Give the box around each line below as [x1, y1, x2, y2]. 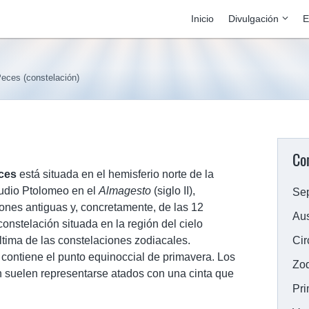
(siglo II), [151, 185, 195, 197]
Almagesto [99, 185, 151, 197]
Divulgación [228, 13, 279, 24]
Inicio [191, 13, 214, 24]
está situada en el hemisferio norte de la [17, 168, 214, 180]
